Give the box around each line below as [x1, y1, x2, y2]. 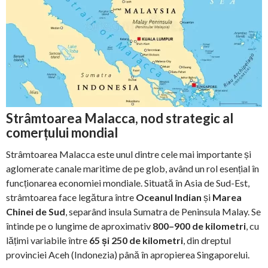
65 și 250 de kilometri [89, 234, 183, 246]
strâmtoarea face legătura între [6, 191, 136, 203]
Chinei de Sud [6, 206, 65, 218]
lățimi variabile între [6, 234, 89, 246]
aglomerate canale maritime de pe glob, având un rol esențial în [6, 163, 259, 175]
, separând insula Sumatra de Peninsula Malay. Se [65, 206, 261, 218]
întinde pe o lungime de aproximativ [6, 220, 153, 232]
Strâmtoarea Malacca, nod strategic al [6, 110, 233, 127]
